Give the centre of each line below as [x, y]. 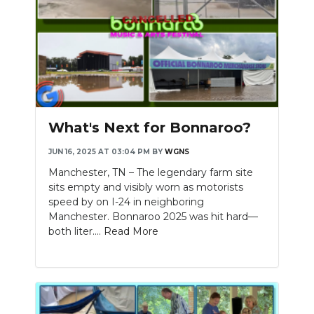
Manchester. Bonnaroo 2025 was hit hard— [153, 216]
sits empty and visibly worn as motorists [146, 187]
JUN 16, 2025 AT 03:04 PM [99, 151]
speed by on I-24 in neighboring [126, 202]
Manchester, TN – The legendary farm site [151, 172]
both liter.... [76, 231]
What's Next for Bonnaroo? [150, 127]
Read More [131, 231]
